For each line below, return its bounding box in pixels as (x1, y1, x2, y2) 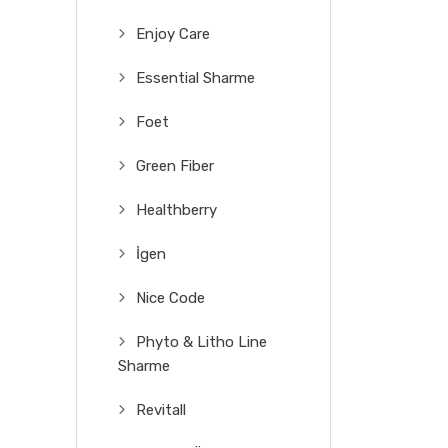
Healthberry (136, 200, 217, 219)
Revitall (136, 400, 186, 419)
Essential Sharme (136, 68, 255, 87)
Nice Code (136, 288, 205, 307)
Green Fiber (136, 156, 214, 175)
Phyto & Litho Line (136, 332, 267, 351)
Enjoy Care (136, 24, 210, 43)
